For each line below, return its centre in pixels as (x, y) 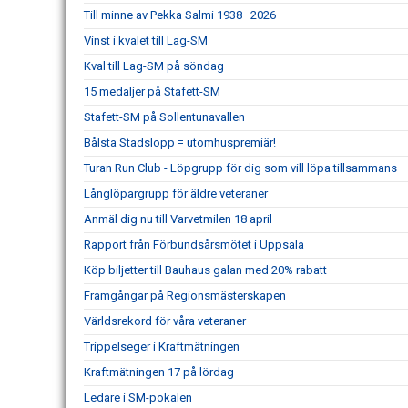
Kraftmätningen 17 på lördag (159, 372)
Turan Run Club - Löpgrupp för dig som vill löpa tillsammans (240, 168)
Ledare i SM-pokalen (138, 398)
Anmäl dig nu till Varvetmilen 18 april (178, 219)
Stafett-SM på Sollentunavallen (164, 117)
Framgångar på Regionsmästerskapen (185, 296)
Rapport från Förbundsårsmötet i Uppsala (194, 245)
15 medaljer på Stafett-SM (152, 92)
